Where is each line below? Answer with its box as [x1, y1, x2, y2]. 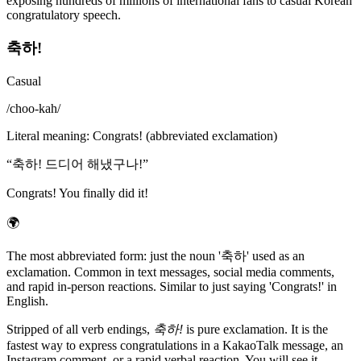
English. [6, 293, 48, 308]
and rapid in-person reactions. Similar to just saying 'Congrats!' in [6, 279, 337, 293]
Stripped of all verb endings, [6, 322, 153, 336]
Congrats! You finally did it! [6, 185, 148, 200]
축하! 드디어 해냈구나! [12, 156, 143, 171]
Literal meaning [6, 128, 86, 143]
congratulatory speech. [6, 8, 121, 23]
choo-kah [10, 101, 57, 115]
